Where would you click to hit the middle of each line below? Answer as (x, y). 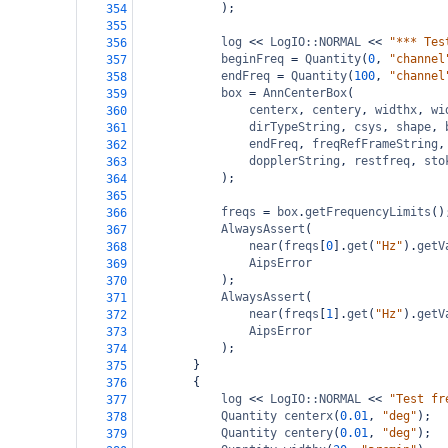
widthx (396, 110)
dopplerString (294, 161)
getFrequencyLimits (368, 212)
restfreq (382, 161)
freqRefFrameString (375, 144)
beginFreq (252, 59)
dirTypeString (294, 127)
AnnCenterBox (305, 93)
